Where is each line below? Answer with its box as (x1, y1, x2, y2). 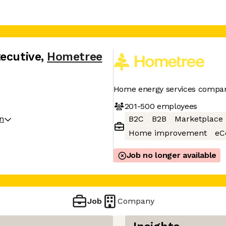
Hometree (47, 50, 102, 64)
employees (154, 101, 198, 111)
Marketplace (174, 114, 223, 124)
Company (118, 196, 155, 206)
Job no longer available (126, 150, 217, 160)
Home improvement (128, 128, 207, 138)
